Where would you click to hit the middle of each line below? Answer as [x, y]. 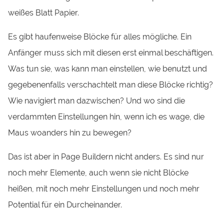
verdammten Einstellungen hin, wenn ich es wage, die [106, 117]
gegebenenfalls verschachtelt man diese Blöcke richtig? [111, 85]
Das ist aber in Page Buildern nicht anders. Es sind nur [106, 157]
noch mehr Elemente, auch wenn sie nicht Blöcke [98, 173]
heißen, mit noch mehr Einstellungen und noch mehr [104, 189]
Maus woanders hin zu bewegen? [70, 133]
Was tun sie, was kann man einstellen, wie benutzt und [108, 69]
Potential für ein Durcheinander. [65, 205]
